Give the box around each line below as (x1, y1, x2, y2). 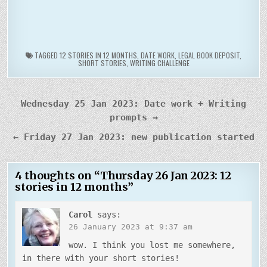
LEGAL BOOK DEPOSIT (178, 50, 240, 61)
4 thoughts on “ (15, 169, 101, 183)
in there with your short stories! (22, 253, 180, 263)
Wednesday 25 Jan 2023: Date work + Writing (21, 98, 246, 109)
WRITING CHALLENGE (129, 58, 190, 69)
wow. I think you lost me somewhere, (69, 240, 236, 250)
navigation (6, 110, 89, 132)
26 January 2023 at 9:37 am (69, 222, 193, 232)
